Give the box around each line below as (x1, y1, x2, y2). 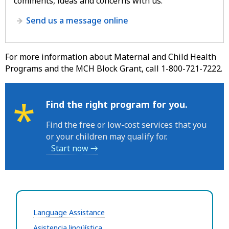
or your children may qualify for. (46, 130, 167, 142)
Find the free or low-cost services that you (46, 119, 207, 130)
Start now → (51, 142, 98, 154)
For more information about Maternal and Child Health (5, 51, 216, 62)
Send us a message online (26, 14, 128, 26)
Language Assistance (33, 208, 105, 218)
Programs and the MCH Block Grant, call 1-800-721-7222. (5, 62, 222, 74)
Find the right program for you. (45, 98, 188, 110)
